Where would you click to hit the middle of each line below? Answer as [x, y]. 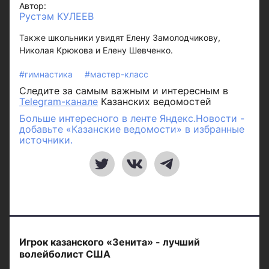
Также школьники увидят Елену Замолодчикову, [120, 38]
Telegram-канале [59, 101]
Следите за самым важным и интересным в [124, 91]
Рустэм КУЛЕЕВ [56, 16]
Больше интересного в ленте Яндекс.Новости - [132, 118]
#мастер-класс [116, 74]
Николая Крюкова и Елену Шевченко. [96, 50]
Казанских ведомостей [155, 101]
